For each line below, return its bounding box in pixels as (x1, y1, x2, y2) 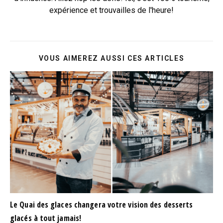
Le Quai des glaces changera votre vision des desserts (10, 199, 193, 211)
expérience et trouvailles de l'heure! (49, 5, 174, 15)
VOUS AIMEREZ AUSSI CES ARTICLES (38, 54, 185, 63)
